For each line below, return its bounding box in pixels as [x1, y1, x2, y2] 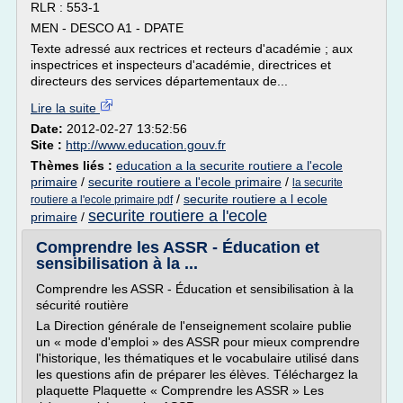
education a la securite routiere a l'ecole [116, 158, 343, 173]
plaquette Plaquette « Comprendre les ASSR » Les [36, 383, 324, 398]
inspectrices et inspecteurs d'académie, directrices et [31, 58, 331, 72]
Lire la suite [31, 101, 100, 115]
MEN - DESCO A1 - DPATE [31, 21, 184, 35]
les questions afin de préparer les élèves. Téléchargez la [36, 367, 358, 381]
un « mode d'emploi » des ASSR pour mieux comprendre [36, 335, 360, 349]
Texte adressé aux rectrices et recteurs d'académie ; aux [31, 41, 353, 56]
